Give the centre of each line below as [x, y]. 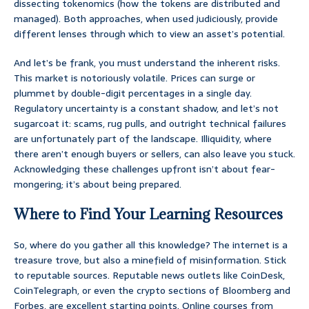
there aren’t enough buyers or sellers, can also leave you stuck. [154, 154]
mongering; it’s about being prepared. [98, 185]
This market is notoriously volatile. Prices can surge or [134, 78]
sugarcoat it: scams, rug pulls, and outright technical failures [150, 124]
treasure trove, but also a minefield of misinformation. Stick [150, 260]
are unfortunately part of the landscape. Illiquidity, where [143, 139]
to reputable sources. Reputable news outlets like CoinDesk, [149, 276]
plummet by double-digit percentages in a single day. [133, 93]
